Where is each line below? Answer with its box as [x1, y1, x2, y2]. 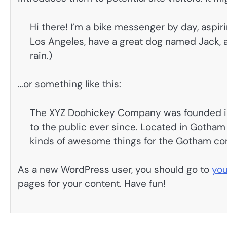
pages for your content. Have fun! [18, 177, 166, 191]
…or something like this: [18, 78, 121, 91]
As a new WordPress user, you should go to [18, 163, 212, 176]
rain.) [30, 49, 52, 62]
